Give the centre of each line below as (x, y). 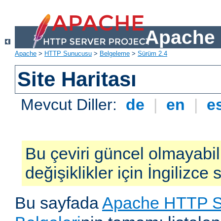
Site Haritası (77, 79)
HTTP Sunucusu (68, 54)
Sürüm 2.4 (152, 54)
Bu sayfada (58, 203)
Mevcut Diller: (71, 105)
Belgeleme (115, 54)
